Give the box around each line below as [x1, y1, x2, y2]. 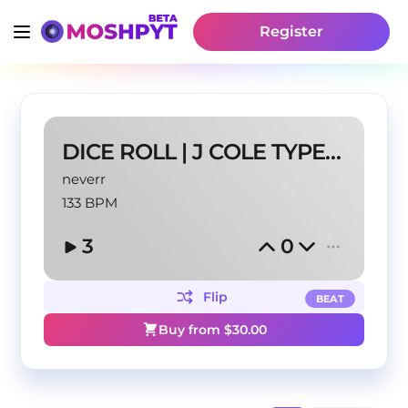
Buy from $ [158, 321, 232, 338]
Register [260, 23, 324, 40]
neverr [62, 170, 107, 188]
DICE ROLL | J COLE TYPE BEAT [325, 138, 342, 165]
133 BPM [62, 194, 118, 211]
